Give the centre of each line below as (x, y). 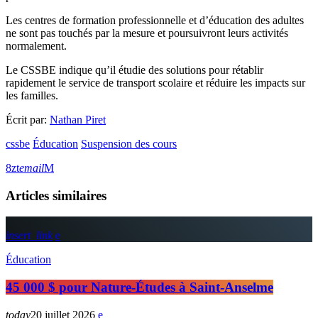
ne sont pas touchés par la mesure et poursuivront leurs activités (147, 33)
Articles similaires (56, 195)
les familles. (32, 95)
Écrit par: (28, 120)
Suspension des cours (129, 144)
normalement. (36, 46)
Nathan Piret (78, 120)
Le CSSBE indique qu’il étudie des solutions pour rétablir (135, 70)
